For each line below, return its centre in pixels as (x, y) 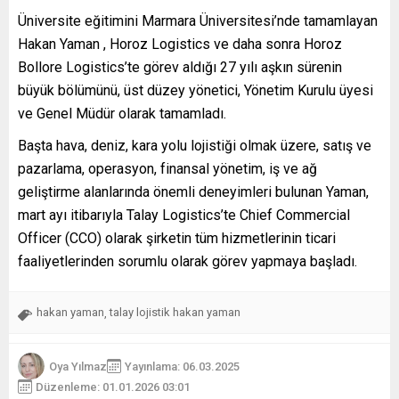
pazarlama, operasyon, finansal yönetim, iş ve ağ (167, 169)
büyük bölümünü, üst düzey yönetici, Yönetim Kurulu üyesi (195, 91)
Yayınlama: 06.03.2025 (182, 366)
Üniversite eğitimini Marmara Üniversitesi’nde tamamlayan (198, 21)
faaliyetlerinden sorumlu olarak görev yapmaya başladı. (187, 262)
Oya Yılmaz (78, 366)
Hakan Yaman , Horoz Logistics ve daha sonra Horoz (180, 45)
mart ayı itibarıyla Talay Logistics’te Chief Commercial (184, 216)
